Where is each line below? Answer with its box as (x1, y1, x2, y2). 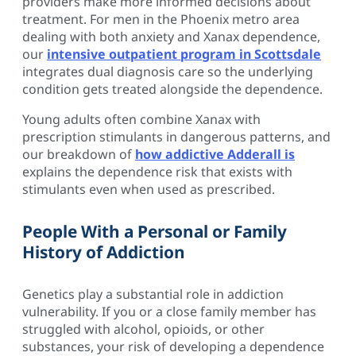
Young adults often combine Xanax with (22, 110, 261, 129)
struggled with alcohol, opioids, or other (22, 319, 265, 338)
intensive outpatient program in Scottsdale (47, 45, 321, 64)
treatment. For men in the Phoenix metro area (22, 10, 300, 29)
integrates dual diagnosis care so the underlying (22, 63, 313, 81)
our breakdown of (22, 145, 135, 164)
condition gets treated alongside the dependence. (22, 80, 323, 99)
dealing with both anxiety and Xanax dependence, (22, 28, 320, 46)
